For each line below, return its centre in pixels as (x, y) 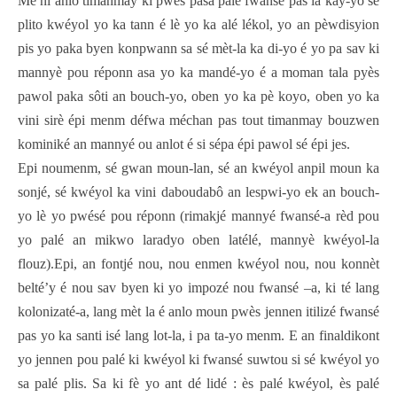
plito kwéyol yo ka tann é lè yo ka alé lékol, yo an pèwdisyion (198, 25)
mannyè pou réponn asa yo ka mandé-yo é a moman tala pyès (198, 73)
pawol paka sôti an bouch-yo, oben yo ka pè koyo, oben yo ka (198, 97)
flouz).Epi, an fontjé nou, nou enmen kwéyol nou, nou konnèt (198, 264)
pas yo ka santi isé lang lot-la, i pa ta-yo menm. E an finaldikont (198, 336)
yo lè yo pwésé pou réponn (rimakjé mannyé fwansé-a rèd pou (198, 216)
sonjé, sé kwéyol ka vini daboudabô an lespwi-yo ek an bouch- (198, 192)
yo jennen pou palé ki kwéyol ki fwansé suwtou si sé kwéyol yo (198, 360)
